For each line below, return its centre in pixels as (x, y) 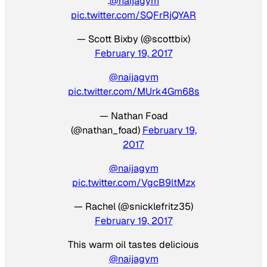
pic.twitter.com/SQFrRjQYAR (133, 15)
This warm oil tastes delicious (133, 245)
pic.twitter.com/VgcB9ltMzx (133, 182)
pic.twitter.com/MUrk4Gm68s (133, 92)
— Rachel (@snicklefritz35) (133, 207)
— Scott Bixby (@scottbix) (133, 39)
